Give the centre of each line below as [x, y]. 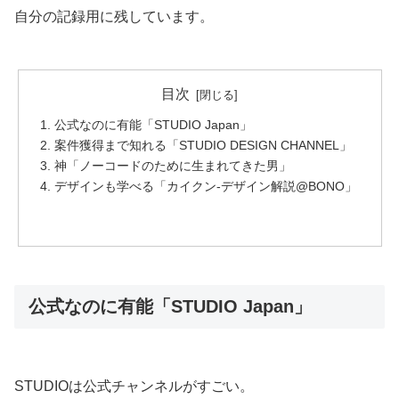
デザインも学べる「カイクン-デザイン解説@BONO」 [205, 186]
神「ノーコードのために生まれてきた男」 [172, 165]
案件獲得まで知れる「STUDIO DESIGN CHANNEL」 [203, 145]
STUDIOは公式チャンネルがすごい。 [134, 386]
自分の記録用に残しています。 [114, 16]
